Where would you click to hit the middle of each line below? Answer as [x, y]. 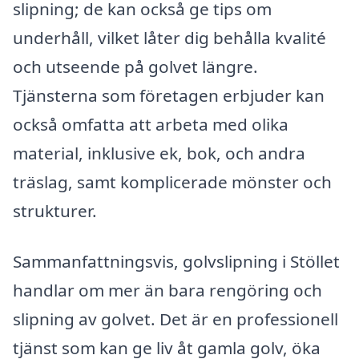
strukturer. [55, 210]
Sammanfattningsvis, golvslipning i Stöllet [176, 262]
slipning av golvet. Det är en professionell [175, 319]
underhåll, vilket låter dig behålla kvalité [169, 37]
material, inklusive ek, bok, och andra [159, 153]
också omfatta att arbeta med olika [151, 124]
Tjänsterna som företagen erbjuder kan [169, 95]
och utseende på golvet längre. [135, 66]
